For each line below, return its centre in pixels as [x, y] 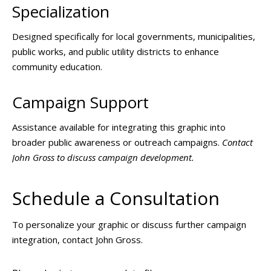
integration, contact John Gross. [77, 239]
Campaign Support [80, 103]
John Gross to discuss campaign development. [103, 158]
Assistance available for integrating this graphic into [119, 127]
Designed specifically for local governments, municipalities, [134, 36]
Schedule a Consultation [116, 198]
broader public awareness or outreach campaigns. [117, 142]
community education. [57, 66]
